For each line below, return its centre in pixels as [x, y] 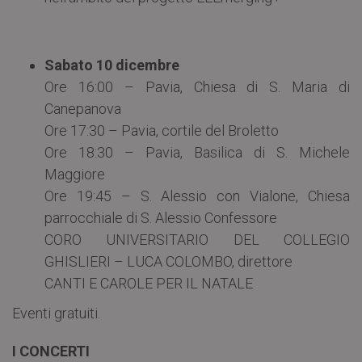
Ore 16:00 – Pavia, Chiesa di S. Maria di [197, 86]
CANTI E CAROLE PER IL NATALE [149, 283]
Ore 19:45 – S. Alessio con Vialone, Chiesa [197, 196]
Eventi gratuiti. [56, 313]
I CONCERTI [51, 351]
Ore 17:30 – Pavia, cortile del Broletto [162, 130]
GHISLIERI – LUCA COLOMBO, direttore [168, 261]
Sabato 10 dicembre [112, 65]
